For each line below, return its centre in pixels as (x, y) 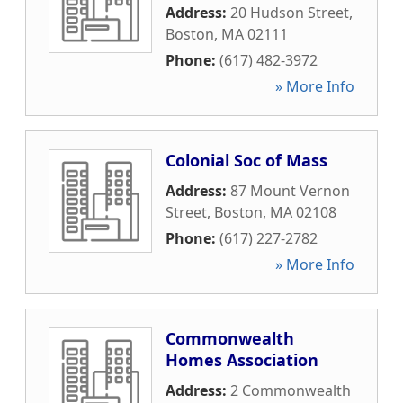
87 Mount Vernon (290, 191)
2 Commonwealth (291, 390)
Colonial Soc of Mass (246, 160)
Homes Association (242, 360)
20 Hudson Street (290, 13)
